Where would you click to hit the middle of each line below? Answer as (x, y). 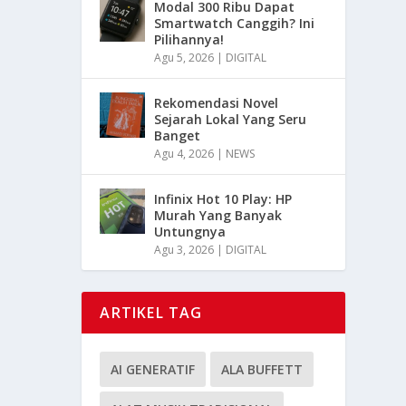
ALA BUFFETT (262, 370)
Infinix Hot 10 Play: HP (223, 199)
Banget (178, 136)
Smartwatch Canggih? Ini (235, 24)
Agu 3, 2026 (184, 250)
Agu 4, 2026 (184, 154)
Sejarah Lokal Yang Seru (231, 120)
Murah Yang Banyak (218, 216)
